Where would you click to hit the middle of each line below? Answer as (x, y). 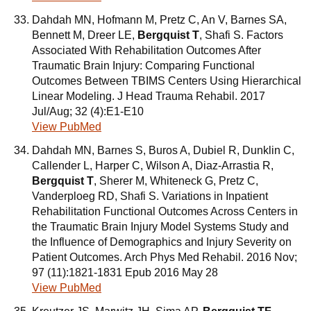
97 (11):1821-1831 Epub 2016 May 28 (125, 272)
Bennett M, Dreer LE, (85, 35)
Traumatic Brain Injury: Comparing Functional (143, 66)
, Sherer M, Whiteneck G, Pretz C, (176, 181)
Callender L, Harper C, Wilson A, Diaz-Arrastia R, (153, 166)
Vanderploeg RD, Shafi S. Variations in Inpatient (150, 196)
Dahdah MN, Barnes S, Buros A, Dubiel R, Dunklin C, (163, 150)
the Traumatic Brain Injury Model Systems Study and (160, 227)
